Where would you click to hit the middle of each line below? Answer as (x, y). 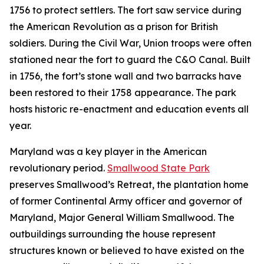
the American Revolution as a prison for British (114, 26)
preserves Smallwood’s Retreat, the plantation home (129, 184)
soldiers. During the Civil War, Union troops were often (131, 43)
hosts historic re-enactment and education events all (129, 109)
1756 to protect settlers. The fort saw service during (126, 10)
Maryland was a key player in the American (108, 151)
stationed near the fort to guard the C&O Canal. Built (130, 59)
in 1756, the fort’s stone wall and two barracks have (126, 76)
